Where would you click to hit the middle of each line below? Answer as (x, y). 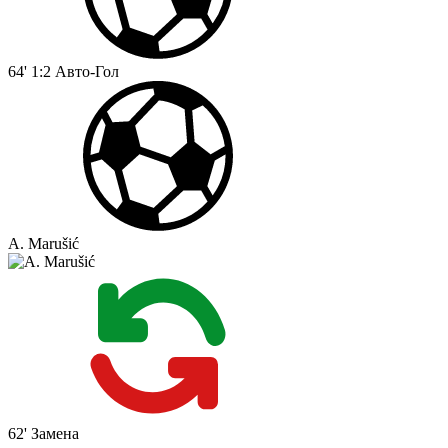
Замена (55, 434)
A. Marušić (43, 244)
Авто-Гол (87, 72)
